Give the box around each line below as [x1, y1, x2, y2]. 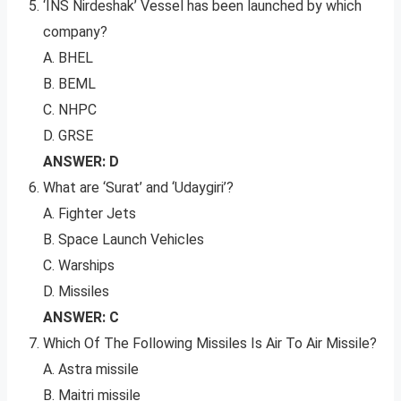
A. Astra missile [43, 361, 139, 379]
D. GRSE [43, 127, 93, 145]
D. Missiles [43, 283, 109, 301]
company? [43, 23, 107, 41]
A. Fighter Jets [43, 205, 136, 223]
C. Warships [43, 257, 115, 275]
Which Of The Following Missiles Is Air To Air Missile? [43, 335, 377, 353]
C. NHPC [43, 101, 97, 119]
